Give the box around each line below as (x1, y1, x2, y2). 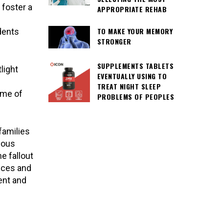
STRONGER (97, 36, 131, 46)
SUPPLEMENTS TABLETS (97, 60, 174, 71)
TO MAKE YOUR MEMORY (97, 25, 173, 36)
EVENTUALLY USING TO (97, 70, 167, 81)
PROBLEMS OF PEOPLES (97, 91, 174, 102)
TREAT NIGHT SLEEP (97, 81, 161, 91)
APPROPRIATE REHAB (97, 4, 167, 15)
